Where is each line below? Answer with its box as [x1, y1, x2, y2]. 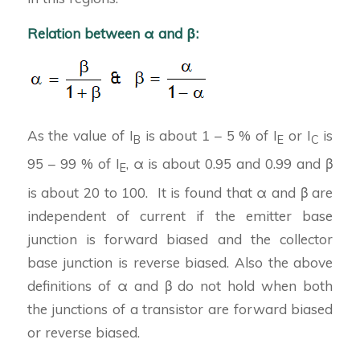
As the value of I [27, 126, 133, 144]
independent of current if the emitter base [27, 207, 333, 224]
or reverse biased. [27, 323, 140, 341]
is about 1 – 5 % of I [140, 126, 278, 144]
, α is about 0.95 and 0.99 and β [125, 155, 333, 173]
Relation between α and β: [27, 24, 198, 42]
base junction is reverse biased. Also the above [27, 253, 333, 271]
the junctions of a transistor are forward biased [27, 300, 333, 317]
